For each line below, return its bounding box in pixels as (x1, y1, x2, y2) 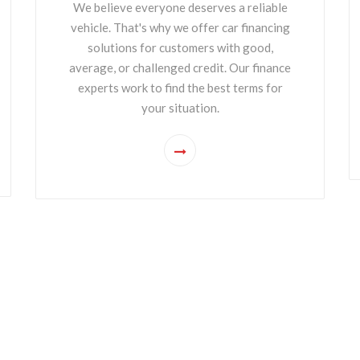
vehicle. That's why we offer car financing (70, 20, 290, 35)
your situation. (141, 100, 219, 115)
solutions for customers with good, (87, 40, 273, 55)
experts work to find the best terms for (77, 80, 283, 95)
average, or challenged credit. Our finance (69, 60, 291, 75)
